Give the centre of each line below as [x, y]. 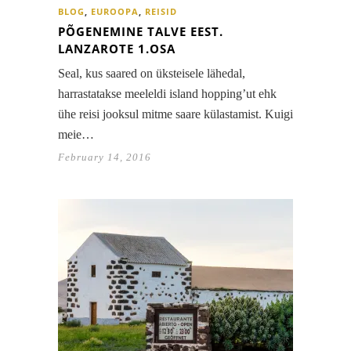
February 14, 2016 [105, 157]
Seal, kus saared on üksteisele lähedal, [152, 74]
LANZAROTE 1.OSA [117, 49]
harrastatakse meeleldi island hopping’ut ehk [167, 94]
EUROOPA [115, 12]
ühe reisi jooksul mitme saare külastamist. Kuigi [175, 114]
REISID [161, 12]
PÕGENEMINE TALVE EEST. [141, 32]
